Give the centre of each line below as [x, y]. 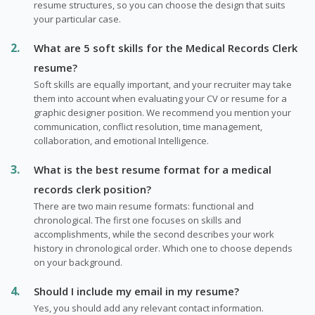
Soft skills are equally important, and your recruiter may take [163, 84]
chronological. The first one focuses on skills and [137, 220]
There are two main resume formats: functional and [144, 206]
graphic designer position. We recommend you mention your [162, 112]
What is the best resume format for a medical [153, 169]
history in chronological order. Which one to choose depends [163, 248]
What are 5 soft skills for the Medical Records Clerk [166, 47]
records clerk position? [92, 189]
